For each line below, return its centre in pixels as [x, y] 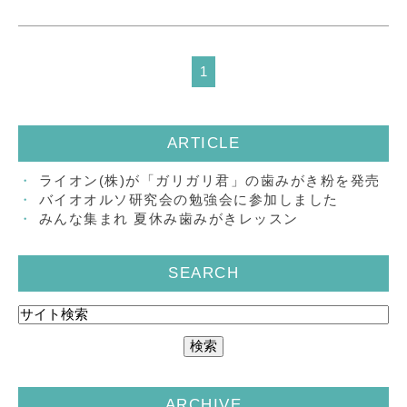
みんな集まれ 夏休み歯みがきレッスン [169, 219]
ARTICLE [203, 144]
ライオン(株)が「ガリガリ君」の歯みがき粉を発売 [209, 181]
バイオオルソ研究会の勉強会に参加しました [189, 200]
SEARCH [203, 273]
